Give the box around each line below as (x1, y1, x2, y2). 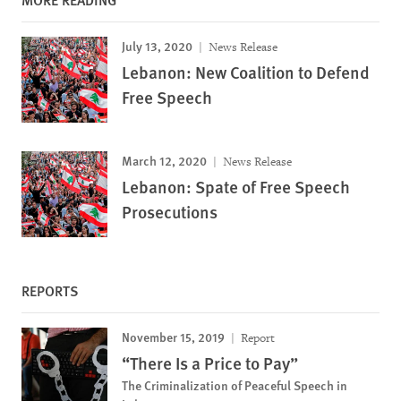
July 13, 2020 (122, 36, 192, 55)
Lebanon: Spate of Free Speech (122, 174, 350, 199)
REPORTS (21, 279, 79, 301)
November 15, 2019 (122, 327, 225, 346)
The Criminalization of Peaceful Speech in (122, 375, 347, 394)
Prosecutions (122, 199, 218, 224)
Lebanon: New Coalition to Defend (122, 59, 370, 84)
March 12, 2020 (122, 150, 207, 169)
